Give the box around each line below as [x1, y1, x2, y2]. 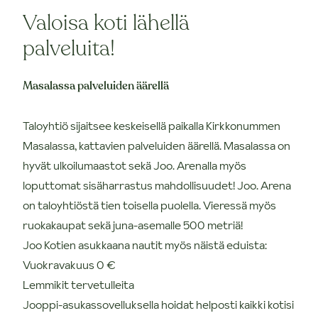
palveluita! [23, 33, 115, 63]
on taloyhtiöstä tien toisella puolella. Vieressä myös [23, 197, 276, 213]
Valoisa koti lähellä [23, 8, 190, 38]
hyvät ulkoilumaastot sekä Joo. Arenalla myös [23, 157, 246, 173]
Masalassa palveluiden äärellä [23, 77, 169, 94]
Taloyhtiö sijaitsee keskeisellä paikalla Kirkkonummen [23, 117, 280, 133]
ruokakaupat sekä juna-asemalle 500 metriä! [23, 216, 243, 233]
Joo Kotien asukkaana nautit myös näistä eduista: [23, 236, 267, 253]
